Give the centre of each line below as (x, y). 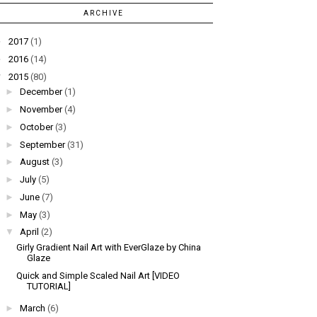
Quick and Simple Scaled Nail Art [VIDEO (98, 275)
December (41, 92)
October (36, 127)
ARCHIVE (103, 13)
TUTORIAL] (49, 286)
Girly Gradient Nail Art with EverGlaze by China (109, 247)
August (34, 162)
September (42, 144)
